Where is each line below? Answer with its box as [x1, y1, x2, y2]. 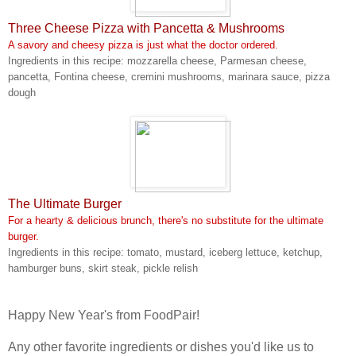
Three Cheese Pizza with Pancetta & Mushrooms [8, 21, 284, 35]
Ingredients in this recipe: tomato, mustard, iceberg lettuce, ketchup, [8, 246, 323, 258]
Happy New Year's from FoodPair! [8, 308, 199, 322]
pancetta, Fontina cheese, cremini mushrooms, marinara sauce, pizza [8, 70, 330, 83]
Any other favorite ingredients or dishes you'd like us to [8, 339, 314, 354]
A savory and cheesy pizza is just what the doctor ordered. [8, 38, 278, 51]
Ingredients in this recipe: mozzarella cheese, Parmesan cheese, [8, 54, 307, 67]
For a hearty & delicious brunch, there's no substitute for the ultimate [8, 214, 323, 226]
